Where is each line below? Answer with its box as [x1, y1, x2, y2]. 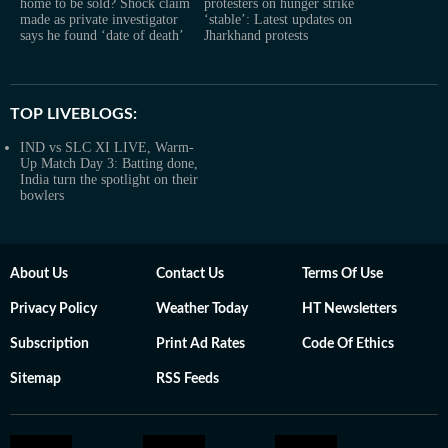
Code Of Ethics [302, 336, 394, 351]
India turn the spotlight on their [20, 171, 198, 187]
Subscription [10, 336, 89, 351]
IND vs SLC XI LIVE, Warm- [20, 139, 194, 155]
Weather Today [156, 301, 248, 316]
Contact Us [156, 266, 224, 281]
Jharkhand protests [204, 27, 308, 43]
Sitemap [10, 371, 61, 386]
